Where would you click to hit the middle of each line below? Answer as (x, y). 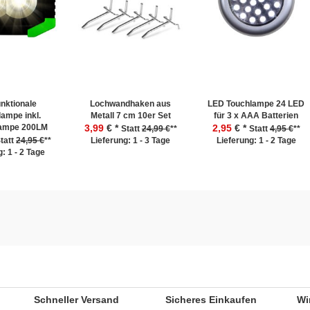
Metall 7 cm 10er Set (130, 116)
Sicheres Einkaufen (211, 300)
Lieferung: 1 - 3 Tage (131, 140)
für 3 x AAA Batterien (256, 116)
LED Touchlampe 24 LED (256, 104)
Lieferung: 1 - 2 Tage (256, 140)
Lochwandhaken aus (131, 104)
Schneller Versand (76, 300)
